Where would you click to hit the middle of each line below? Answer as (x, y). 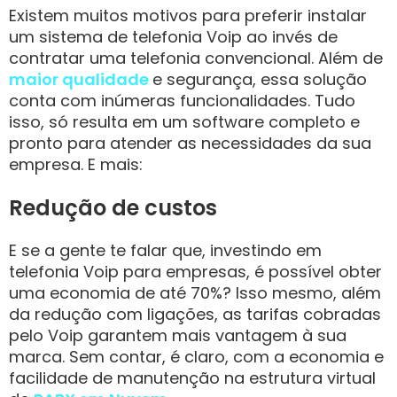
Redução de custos (113, 208)
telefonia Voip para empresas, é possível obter (195, 272)
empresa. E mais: (76, 164)
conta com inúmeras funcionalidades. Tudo (182, 101)
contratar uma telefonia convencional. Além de (196, 58)
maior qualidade (79, 79)
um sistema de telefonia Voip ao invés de (173, 37)
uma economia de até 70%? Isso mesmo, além (195, 293)
